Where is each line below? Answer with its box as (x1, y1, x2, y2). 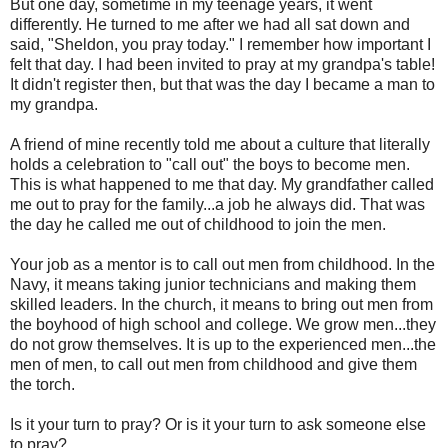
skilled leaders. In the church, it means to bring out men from (10, 295, 433, 313)
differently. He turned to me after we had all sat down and (10, 15, 410, 33)
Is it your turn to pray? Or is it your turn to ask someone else (10, 415, 426, 433)
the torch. (10, 375, 75, 393)
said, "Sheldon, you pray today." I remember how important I (10, 35, 431, 53)
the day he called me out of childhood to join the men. (10, 215, 386, 233)
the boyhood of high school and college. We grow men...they (10, 315, 436, 333)
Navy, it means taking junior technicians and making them (10, 275, 416, 293)
